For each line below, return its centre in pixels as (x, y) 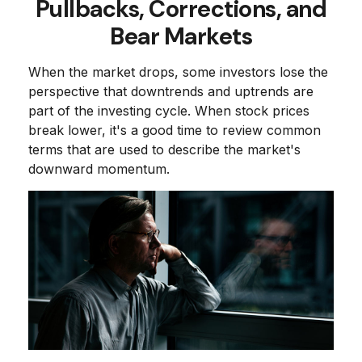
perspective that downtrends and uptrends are (171, 91)
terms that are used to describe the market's (164, 149)
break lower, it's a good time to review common (175, 130)
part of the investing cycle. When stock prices (169, 111)
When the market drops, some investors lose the (178, 72)
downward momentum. (99, 169)
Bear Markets (181, 36)
